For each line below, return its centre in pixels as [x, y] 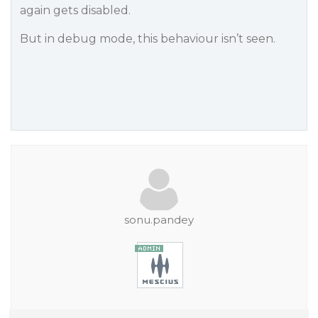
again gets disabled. [75, 10]
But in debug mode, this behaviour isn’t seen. [148, 39]
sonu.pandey [159, 220]
